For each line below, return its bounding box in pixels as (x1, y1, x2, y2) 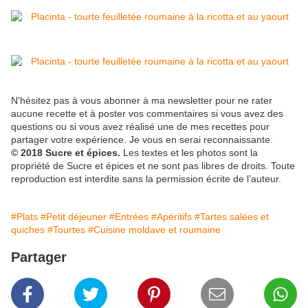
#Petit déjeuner (41, 211, 107, 223)
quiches (11, 224, 45, 236)
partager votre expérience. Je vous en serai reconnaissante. (11, 134, 273, 146)
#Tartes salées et (195, 211, 269, 223)
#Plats (11, 211, 38, 223)
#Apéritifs (151, 211, 192, 223)
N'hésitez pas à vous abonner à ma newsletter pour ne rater (11, 95, 272, 107)
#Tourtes (47, 224, 85, 236)
